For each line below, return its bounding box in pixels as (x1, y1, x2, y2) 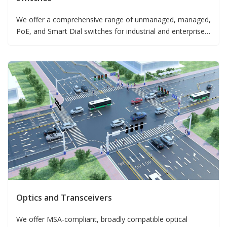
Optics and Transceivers (16, 192, 112, 204)
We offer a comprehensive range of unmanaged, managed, (16, 15, 211, 25)
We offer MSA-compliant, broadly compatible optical (16, 214, 187, 224)
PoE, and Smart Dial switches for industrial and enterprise (16, 26, 205, 36)
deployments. (16, 38, 60, 48)
